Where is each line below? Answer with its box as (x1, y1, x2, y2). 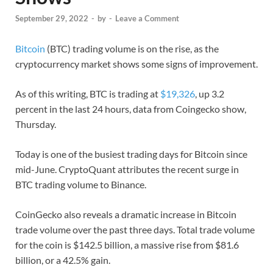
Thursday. (15, 118, 56, 130)
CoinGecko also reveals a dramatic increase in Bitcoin (15, 208, 236, 221)
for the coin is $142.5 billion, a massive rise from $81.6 (15, 239, 239, 251)
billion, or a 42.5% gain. (15, 254, 110, 266)
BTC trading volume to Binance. (15, 179, 146, 191)
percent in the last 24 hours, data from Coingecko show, (15, 103, 246, 115)
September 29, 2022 (15, 13, 88, 24)
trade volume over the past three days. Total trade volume (15, 224, 255, 236)
